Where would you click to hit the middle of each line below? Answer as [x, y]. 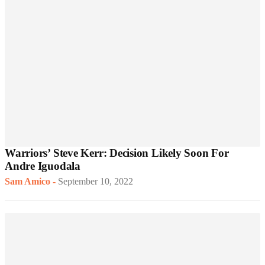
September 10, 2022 [96, 182]
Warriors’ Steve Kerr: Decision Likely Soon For [117, 153]
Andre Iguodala [43, 166]
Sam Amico [28, 182]
